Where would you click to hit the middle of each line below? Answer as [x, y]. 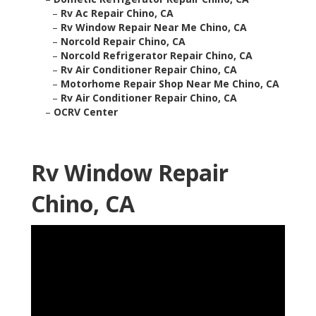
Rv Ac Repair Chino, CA [117, 13]
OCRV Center [86, 112]
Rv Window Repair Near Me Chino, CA [154, 28]
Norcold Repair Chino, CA [123, 42]
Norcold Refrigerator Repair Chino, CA [157, 56]
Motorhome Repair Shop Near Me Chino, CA [170, 84]
